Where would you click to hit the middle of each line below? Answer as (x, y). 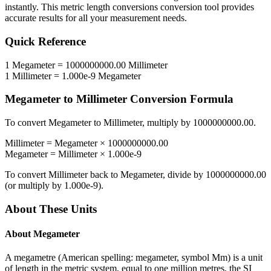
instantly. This (33, 7)
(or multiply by (34, 186)
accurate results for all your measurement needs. (96, 18)
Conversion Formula (180, 99)
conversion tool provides (206, 7)
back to (104, 175)
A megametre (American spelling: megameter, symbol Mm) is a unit (134, 258)
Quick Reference (45, 42)
